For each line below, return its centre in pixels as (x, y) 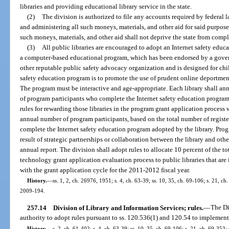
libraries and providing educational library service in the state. (106, 7)
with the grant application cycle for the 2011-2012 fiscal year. (105, 170)
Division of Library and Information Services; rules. (128, 208)
